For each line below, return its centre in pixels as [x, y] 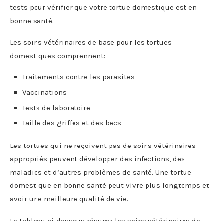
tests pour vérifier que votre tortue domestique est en [103, 7]
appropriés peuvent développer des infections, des [97, 159]
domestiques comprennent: [57, 55]
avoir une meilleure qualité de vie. [69, 199]
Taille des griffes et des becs [72, 123]
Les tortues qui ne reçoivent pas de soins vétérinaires [103, 145]
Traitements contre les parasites [78, 77]
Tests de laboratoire [56, 107]
